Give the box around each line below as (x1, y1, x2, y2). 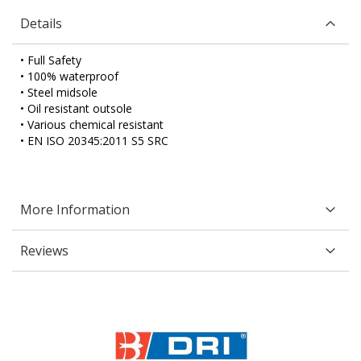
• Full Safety (20, 52, 81, 68)
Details (20, 15, 62, 33)
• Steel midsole (20, 85, 98, 101)
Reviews (20, 242, 68, 260)
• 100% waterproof (20, 68, 118, 85)
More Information (20, 201, 130, 219)
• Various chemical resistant (20, 117, 164, 133)
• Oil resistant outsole (20, 101, 132, 117)
